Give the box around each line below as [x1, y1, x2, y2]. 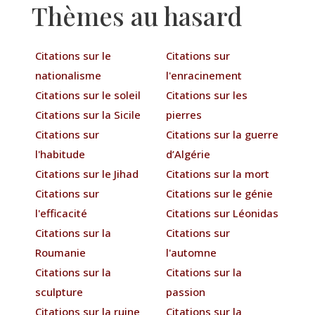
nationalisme [34, 67, 101, 82]
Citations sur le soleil [34, 87, 141, 102]
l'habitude [34, 146, 85, 161]
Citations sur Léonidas [166, 205, 279, 220]
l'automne [166, 245, 217, 259]
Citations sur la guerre [166, 127, 279, 141]
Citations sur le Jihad [34, 166, 139, 181]
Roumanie [34, 245, 86, 259]
